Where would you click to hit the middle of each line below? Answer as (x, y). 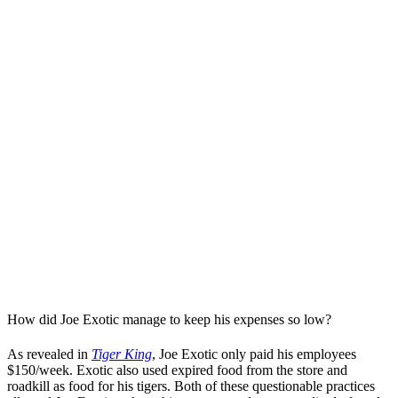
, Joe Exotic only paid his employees (254, 354)
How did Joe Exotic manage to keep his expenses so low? (169, 319)
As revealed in (49, 354)
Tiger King (122, 354)
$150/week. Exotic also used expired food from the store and (177, 370)
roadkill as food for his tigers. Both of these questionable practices (191, 386)
